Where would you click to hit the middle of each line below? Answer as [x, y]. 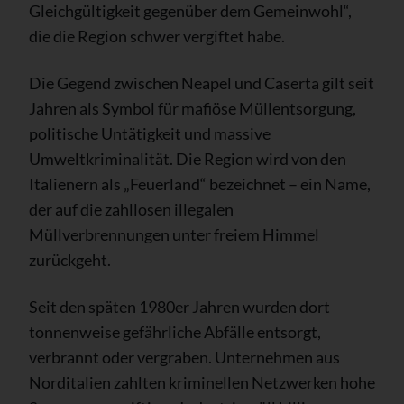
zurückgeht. [70, 259]
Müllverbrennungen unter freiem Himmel [174, 234]
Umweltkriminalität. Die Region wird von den [188, 158]
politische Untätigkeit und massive [150, 133]
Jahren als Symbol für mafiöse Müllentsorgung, [193, 108]
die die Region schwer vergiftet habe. [157, 36]
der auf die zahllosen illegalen [131, 209]
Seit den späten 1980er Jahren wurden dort [179, 306]
